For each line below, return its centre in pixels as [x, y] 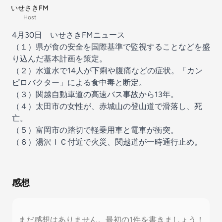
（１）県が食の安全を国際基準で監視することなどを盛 [111, 47]
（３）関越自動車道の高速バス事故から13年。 [95, 94]
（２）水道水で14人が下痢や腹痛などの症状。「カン [107, 71]
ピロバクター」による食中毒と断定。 [79, 83]
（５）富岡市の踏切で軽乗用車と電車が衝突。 [95, 130]
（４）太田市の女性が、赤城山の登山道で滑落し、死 [107, 106]
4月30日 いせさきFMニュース [68, 35]
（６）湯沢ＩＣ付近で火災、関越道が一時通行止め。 [107, 142]
